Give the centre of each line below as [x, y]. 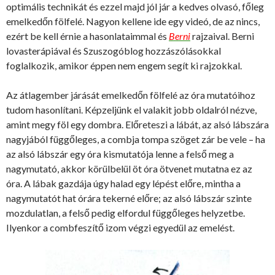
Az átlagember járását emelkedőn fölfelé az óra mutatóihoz [131, 95]
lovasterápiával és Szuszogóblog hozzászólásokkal [114, 50]
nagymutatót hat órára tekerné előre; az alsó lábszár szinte [129, 198]
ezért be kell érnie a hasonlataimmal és [87, 36]
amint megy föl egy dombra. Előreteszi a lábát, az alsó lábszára [137, 124]
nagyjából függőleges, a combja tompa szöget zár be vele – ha [136, 139]
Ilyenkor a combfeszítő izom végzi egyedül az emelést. [120, 227]
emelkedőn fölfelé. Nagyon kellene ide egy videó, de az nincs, [133, 21]
